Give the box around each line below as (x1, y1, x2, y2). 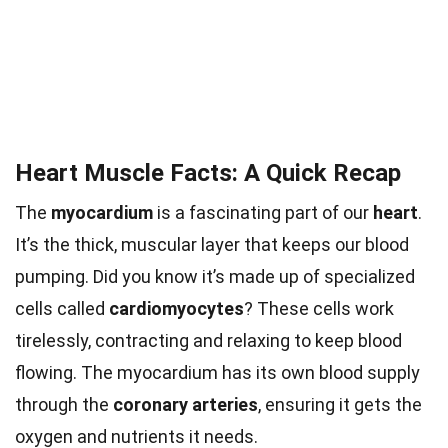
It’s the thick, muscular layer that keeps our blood (15, 233, 409, 255)
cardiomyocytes (109, 297, 244, 319)
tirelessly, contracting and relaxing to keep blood (15, 329, 402, 351)
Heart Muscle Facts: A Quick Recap (15, 158, 401, 187)
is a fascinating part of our (153, 201, 373, 223)
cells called (15, 297, 109, 319)
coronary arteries (113, 393, 258, 415)
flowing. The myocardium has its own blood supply (15, 361, 420, 383)
